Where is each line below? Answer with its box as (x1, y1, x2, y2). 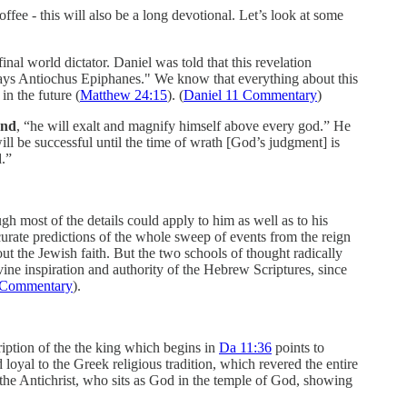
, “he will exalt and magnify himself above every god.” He (16, 117, 351, 134)
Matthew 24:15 (80, 86, 167, 103)
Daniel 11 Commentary (184, 86, 317, 103)
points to (272, 339, 324, 355)
